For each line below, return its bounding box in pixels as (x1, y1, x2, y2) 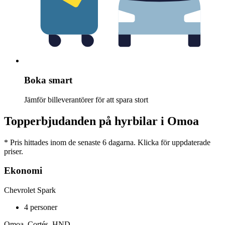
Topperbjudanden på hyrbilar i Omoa (4, 114, 199, 128)
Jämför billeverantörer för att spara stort (24, 95, 148, 104)
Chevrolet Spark (4, 185, 56, 194)
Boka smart (24, 74, 72, 85)
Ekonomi (4, 165, 42, 176)
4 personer (24, 202, 57, 211)
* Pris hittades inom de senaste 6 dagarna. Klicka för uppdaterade (4, 138, 210, 147)
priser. (4, 147, 23, 156)
